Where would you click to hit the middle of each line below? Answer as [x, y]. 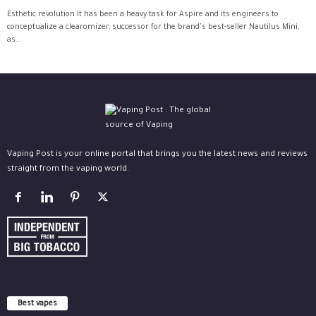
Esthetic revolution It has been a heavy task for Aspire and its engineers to [143, 15]
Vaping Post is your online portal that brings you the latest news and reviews [157, 155]
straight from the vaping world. [68, 170]
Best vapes [37, 304]
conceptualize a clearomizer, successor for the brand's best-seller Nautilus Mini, [153, 28]
